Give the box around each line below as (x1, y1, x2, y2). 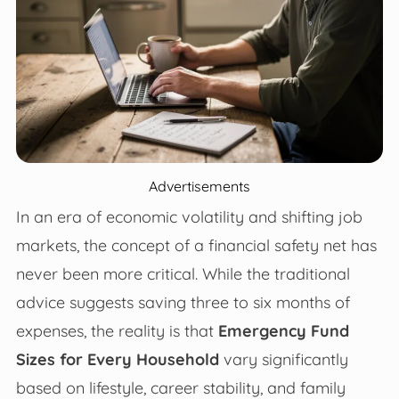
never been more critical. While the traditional (15, 263, 350, 283)
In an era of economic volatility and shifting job (15, 206, 362, 226)
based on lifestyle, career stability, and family (15, 377, 346, 397)
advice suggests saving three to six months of (15, 291, 350, 312)
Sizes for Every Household (15, 348, 219, 369)
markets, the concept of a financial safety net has (15, 234, 377, 255)
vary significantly (218, 348, 348, 369)
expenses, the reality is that (15, 320, 218, 340)
